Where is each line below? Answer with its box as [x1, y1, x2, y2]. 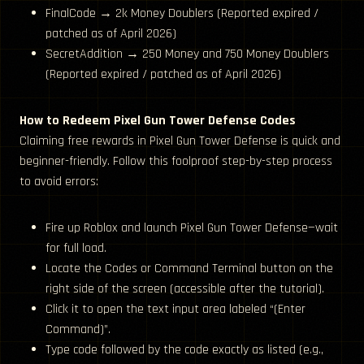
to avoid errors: [19, 173, 98, 191]
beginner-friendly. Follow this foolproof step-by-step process [19, 153, 332, 171]
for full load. [45, 240, 106, 258]
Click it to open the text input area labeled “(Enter [45, 301, 305, 318]
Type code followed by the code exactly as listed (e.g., [45, 341, 323, 359]
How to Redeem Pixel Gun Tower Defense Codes [19, 112, 296, 130]
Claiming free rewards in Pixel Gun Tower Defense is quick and [19, 132, 340, 150]
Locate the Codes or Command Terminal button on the [45, 260, 333, 278]
